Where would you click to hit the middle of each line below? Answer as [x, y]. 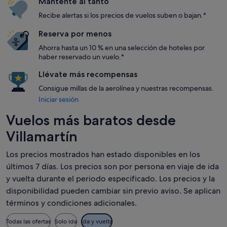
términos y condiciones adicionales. [71, 203]
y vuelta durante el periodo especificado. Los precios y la [110, 179]
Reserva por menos [75, 34]
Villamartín [42, 136]
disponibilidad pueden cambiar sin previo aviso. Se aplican [113, 191]
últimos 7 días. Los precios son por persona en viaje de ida [112, 166]
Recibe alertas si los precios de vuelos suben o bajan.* [122, 15]
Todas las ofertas [28, 221]
